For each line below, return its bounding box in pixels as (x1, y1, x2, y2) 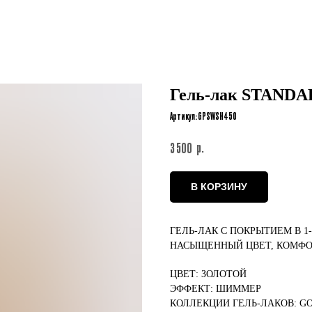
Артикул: (170, 109, 198, 122)
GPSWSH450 (198, 109, 237, 122)
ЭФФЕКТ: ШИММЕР (170, 283, 261, 295)
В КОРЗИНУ (191, 181, 247, 193)
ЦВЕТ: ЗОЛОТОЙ (170, 269, 247, 280)
